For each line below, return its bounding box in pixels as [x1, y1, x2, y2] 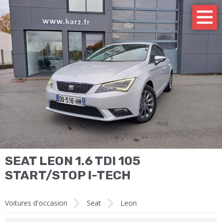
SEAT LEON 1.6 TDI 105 [5, 154, 140, 168]
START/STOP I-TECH [5, 168, 131, 182]
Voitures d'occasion [5, 198, 67, 208]
